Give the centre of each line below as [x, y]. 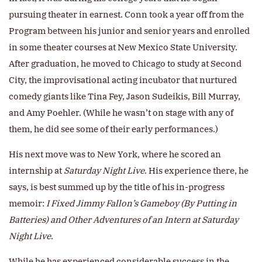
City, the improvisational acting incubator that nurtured [123, 80]
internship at [36, 171]
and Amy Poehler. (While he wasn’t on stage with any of [121, 113]
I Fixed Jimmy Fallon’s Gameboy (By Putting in [142, 204]
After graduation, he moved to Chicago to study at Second [125, 64]
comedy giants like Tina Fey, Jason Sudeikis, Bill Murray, [125, 96]
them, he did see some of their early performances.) [113, 129]
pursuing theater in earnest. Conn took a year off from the [126, 15]
